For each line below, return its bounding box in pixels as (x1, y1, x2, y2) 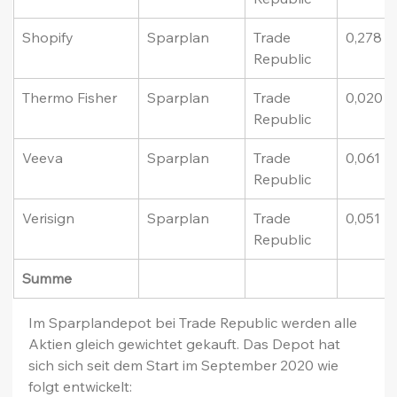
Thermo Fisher (22, 89, 118, 107)
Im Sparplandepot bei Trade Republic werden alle (28, 314, 362, 332)
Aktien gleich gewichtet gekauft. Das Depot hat (28, 335, 345, 354)
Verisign (22, 209, 75, 228)
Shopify (22, 28, 74, 47)
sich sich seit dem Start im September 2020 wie (28, 356, 343, 375)
